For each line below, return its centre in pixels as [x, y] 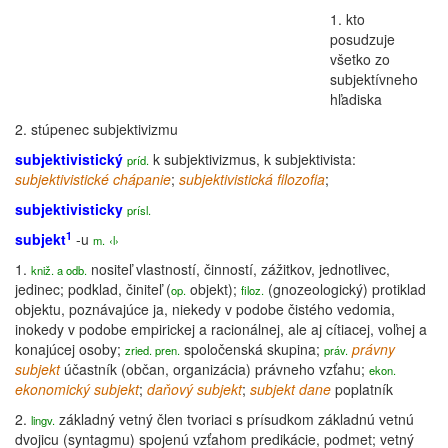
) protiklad [394, 289]
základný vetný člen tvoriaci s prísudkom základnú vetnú [234, 419]
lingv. [43, 420]
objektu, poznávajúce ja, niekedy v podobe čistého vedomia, [205, 309]
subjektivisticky [69, 209]
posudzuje [362, 39]
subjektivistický [69, 159]
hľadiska [356, 99]
